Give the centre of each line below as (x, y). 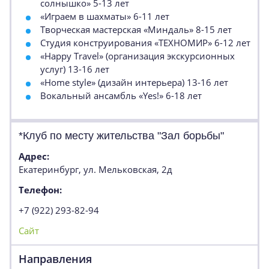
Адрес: (34, 156)
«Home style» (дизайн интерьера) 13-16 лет (134, 82)
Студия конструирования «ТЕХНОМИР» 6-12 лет (145, 43)
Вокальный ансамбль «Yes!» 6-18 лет (121, 95)
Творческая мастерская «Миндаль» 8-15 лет (136, 29)
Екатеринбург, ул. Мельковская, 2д (95, 169)
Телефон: (40, 190)
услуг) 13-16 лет (75, 69)
